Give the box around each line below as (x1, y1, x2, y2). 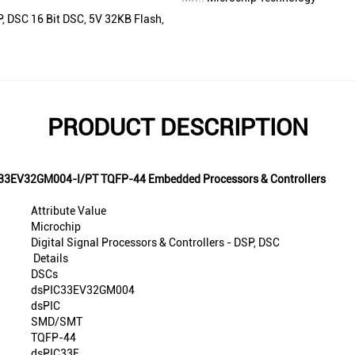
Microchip (31, 220, 81, 234)
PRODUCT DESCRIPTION (47, 113, 308, 142)
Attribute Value (31, 204, 106, 218)
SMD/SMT (31, 315, 82, 329)
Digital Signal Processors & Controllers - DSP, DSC (31, 236, 280, 250)
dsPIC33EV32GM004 (31, 284, 135, 297)
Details (31, 252, 68, 265)
